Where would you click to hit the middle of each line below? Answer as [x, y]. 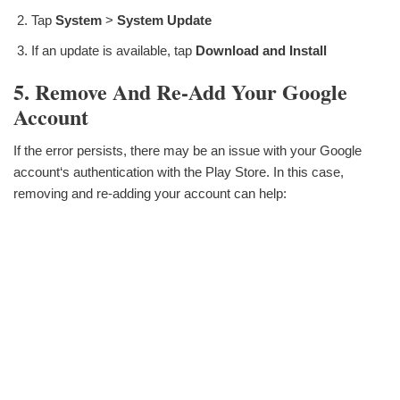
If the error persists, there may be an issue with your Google [187, 151]
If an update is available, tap [113, 50]
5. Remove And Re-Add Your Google [180, 91]
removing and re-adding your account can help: [150, 194]
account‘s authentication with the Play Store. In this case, [179, 172]
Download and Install [261, 50]
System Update [164, 20]
